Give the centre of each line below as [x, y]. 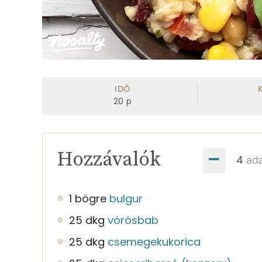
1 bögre [88, 198]
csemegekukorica [154, 242]
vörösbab [133, 220]
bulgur [126, 198]
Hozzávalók [109, 159]
